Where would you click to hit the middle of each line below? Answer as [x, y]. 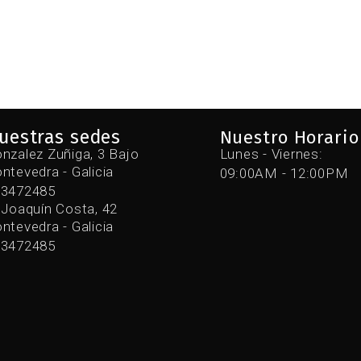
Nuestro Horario [289, 138]
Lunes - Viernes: [271, 154]
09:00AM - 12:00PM [284, 174]
